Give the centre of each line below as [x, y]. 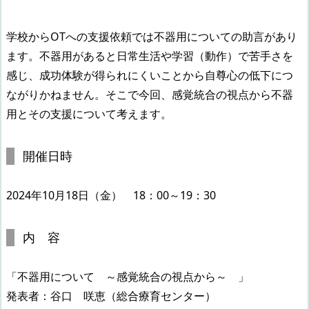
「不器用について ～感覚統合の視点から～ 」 [128, 276]
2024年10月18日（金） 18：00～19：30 [111, 195]
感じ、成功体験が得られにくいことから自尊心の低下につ [150, 75]
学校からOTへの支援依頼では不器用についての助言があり [152, 36]
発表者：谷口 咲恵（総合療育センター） [111, 296]
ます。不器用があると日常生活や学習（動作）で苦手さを [150, 56]
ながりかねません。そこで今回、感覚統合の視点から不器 [150, 94]
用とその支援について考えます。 [89, 113]
